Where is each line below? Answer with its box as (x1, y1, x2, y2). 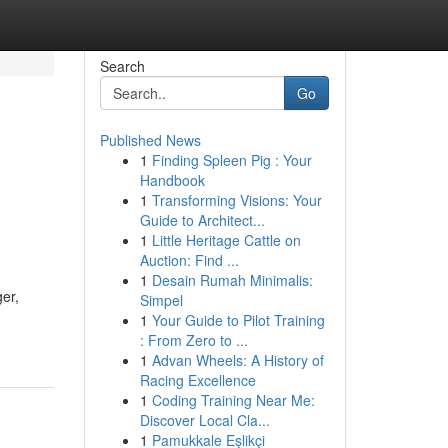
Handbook (139, 170, 205, 190)
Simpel (139, 290, 183, 310)
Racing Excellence (139, 370, 256, 390)
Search (99, 56, 145, 76)
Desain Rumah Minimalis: (151, 270, 313, 290)
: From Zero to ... (139, 330, 248, 350)
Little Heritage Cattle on (151, 230, 301, 250)
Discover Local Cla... (139, 410, 270, 430)
